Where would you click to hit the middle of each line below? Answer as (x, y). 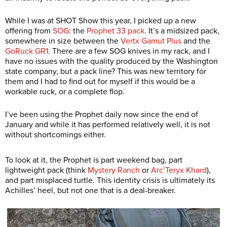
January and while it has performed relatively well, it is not (108, 125)
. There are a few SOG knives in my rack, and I (129, 51)
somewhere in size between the (63, 41)
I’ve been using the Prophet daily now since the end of (102, 115)
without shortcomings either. (55, 135)
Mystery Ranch (114, 171)
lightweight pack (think (46, 171)
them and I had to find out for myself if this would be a (100, 82)
